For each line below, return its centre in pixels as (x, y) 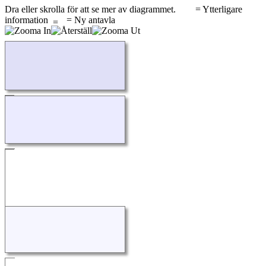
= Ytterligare (218, 9)
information (29, 20)
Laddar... (21, 47)
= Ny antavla (87, 20)
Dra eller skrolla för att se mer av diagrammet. (91, 9)
